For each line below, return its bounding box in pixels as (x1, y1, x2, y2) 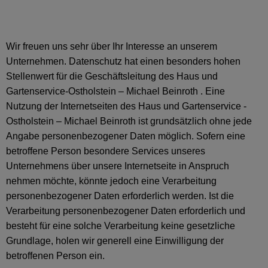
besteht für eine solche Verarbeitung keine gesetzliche (6, 221, 235, 231)
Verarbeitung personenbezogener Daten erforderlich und (6, 206, 245, 216)
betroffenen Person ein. (6, 251, 105, 261)
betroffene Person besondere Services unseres (6, 146, 205, 156)
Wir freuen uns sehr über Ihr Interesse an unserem (6, 41, 217, 51)
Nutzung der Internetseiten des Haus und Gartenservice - (6, 101, 246, 111)
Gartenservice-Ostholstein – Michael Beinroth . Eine (6, 86, 225, 96)
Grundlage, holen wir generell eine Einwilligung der (6, 236, 224, 246)
